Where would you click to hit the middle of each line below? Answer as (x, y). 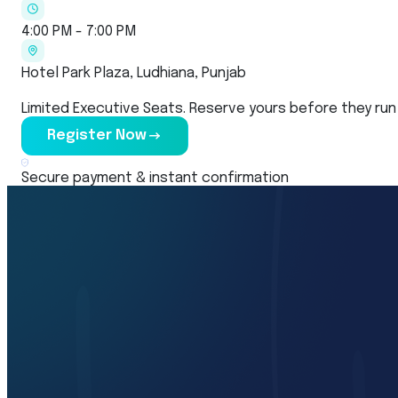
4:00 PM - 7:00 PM (79, 31)
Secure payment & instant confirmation (155, 178)
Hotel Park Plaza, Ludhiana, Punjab (134, 73)
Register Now (97, 136)
